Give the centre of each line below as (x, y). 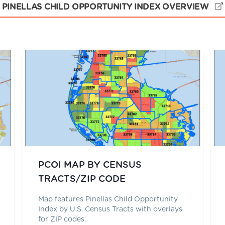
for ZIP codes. (62, 219)
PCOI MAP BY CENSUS (90, 165)
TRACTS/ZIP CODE (82, 179)
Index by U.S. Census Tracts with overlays (110, 209)
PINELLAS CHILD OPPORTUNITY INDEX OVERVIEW (106, 7)
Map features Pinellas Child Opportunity (108, 199)
